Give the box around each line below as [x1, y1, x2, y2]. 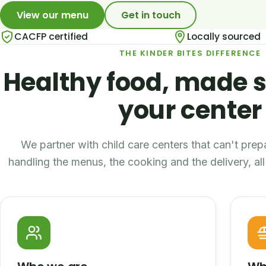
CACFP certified [14, 30, 88, 43]
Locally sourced [187, 30, 261, 43]
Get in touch [121, 8, 180, 22]
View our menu [16, 8, 88, 22]
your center [118, 92, 262, 128]
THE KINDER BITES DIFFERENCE [119, 48, 261, 59]
